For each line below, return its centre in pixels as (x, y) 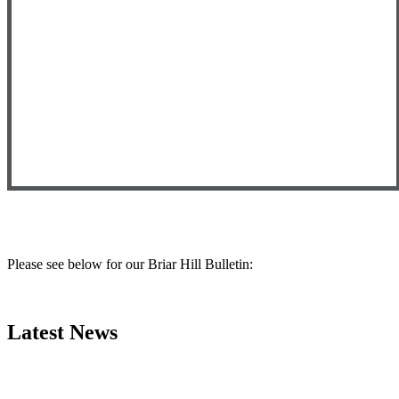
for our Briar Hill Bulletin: (179, 265)
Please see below (55, 265)
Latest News (62, 332)
